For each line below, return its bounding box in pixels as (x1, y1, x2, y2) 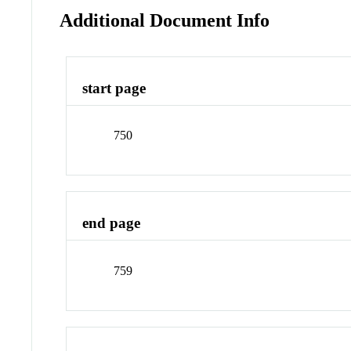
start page (82, 79, 147, 96)
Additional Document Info (60, 9, 270, 31)
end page (82, 215, 141, 232)
